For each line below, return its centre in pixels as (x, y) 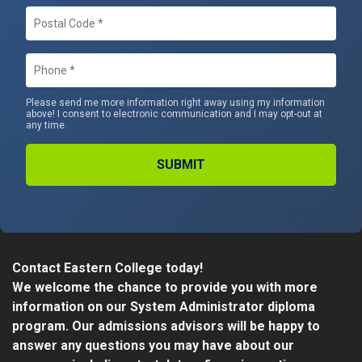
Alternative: (55, 215)
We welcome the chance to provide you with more (165, 287)
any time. (46, 125)
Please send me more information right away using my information (175, 102)
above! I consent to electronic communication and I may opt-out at (174, 114)
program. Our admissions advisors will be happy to (166, 326)
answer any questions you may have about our (153, 345)
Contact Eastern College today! (107, 267)
